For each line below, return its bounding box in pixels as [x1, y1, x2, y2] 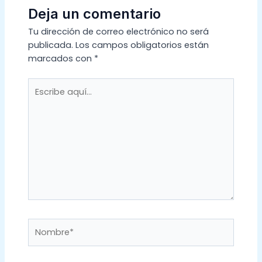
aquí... [27, 92, 52, 104]
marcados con [27, 53, 94, 65]
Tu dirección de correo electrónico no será [27, 26, 209, 38]
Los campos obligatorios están [75, 39, 209, 51]
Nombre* [27, 219, 66, 231]
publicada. [27, 39, 73, 51]
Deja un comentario [27, 5, 161, 23]
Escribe [27, 78, 57, 91]
